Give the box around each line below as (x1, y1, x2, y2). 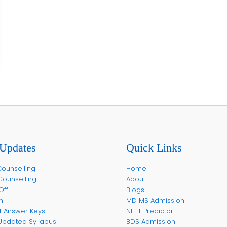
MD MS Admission (126, 196, 184, 205)
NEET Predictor (126, 206, 173, 216)
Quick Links (126, 141, 182, 154)
